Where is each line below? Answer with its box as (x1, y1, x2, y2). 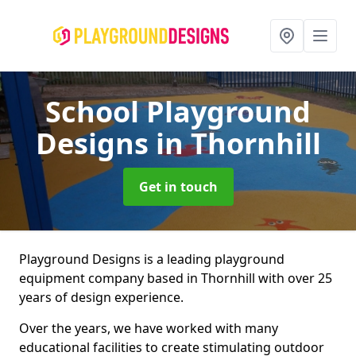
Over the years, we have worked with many (19, 319, 278, 337)
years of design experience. (19, 288, 184, 306)
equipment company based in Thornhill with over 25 (19, 269, 332, 287)
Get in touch (138, 178, 218, 195)
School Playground (45, 92, 311, 131)
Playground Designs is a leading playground (19, 250, 284, 268)
